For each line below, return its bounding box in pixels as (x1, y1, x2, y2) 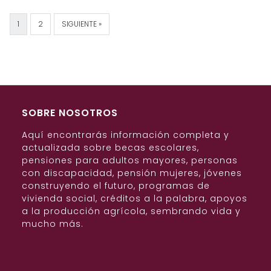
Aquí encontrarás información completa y (22, 129, 229, 142)
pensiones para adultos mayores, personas (22, 154, 238, 167)
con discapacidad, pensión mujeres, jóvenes (22, 167, 242, 180)
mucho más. (22, 218, 83, 230)
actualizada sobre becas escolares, (22, 142, 199, 154)
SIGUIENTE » (62, 19, 102, 30)
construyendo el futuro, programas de (22, 180, 210, 192)
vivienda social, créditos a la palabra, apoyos (22, 192, 247, 205)
